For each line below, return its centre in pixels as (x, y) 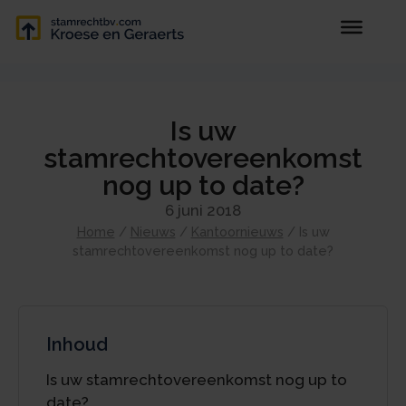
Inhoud (77, 344)
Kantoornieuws (237, 232)
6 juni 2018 (203, 210)
